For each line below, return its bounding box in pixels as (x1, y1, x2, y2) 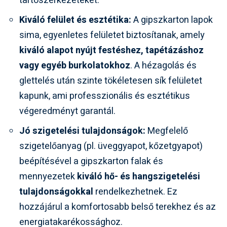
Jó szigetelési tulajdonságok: (19, 124, 145, 138)
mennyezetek (19, 169, 77, 183)
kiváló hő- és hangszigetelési (77, 169, 200, 183)
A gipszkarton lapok (131, 13, 213, 27)
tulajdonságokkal (19, 184, 93, 199)
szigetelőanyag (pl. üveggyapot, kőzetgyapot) (19, 139, 203, 153)
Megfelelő (145, 124, 188, 138)
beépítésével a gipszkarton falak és (19, 154, 163, 168)
